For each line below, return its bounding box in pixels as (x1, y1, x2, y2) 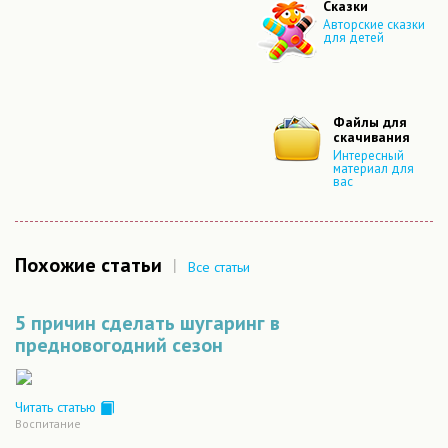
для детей (323, 29, 384, 47)
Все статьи (188, 257, 250, 276)
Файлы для (333, 113, 407, 131)
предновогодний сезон (15, 332, 223, 358)
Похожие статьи (15, 252, 162, 278)
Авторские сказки (323, 16, 425, 34)
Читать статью (15, 398, 100, 416)
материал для (333, 160, 414, 178)
